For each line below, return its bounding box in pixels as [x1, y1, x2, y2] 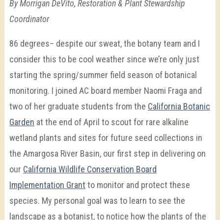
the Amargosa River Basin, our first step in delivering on [9, 148, 206, 159]
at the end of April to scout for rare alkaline [34, 117, 189, 128]
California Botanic [147, 101, 210, 112]
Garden [9, 117, 34, 128]
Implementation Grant [9, 180, 85, 191]
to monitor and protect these [85, 180, 190, 191]
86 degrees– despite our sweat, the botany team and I [9, 38, 200, 49]
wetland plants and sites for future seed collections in [9, 133, 202, 143]
